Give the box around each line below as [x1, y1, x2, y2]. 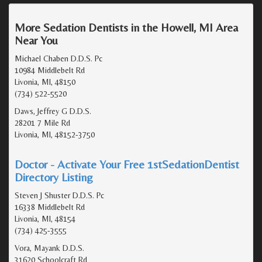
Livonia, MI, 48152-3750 [15, 129, 95, 139]
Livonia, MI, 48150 [15, 77, 75, 87]
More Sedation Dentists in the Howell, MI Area [15, 20, 238, 34]
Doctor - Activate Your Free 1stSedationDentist [15, 157, 239, 171]
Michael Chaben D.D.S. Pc [15, 53, 102, 63]
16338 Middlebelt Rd [15, 202, 85, 212]
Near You [15, 33, 58, 47]
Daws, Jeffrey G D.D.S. [15, 106, 91, 116]
